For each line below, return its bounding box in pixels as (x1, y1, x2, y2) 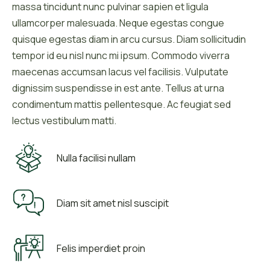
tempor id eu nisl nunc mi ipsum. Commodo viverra (12, 49, 230, 63)
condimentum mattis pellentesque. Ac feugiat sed (12, 98, 231, 111)
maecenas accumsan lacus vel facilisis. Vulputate (12, 65, 228, 79)
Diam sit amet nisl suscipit (56, 196, 169, 210)
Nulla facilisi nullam (56, 151, 136, 165)
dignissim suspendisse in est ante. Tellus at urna (12, 81, 224, 95)
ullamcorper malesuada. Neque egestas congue (12, 16, 224, 30)
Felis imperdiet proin (56, 241, 145, 255)
